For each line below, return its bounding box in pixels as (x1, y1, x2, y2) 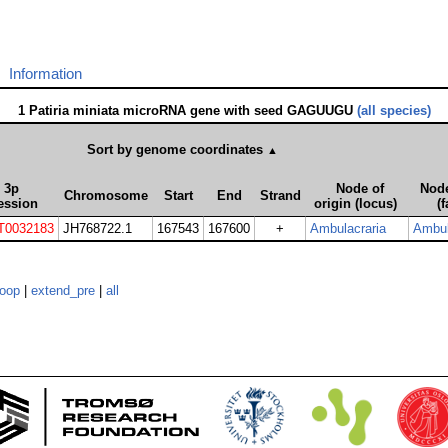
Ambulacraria (310, 221, 386, 237)
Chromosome (64, 188, 148, 204)
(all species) (356, 103, 431, 119)
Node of (336, 181, 384, 197)
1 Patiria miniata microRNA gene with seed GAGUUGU (17, 103, 357, 119)
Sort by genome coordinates (87, 142, 267, 158)
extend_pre (31, 283, 95, 299)
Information (9, 65, 82, 83)
